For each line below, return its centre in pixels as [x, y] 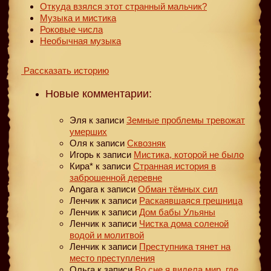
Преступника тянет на [185, 246]
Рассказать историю [65, 70]
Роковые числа [71, 29]
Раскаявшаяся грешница [191, 200]
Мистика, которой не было [189, 154]
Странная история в [175, 166]
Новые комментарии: [99, 93]
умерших [88, 131]
